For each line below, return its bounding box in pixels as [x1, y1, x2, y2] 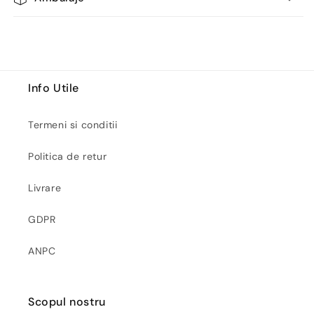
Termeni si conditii [28, 118, 118, 132]
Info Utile [28, 81, 79, 96]
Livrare [28, 182, 62, 195]
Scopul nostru [28, 294, 106, 310]
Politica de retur [28, 150, 107, 163]
